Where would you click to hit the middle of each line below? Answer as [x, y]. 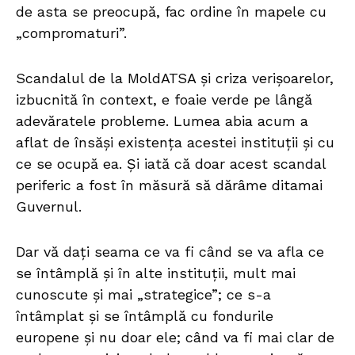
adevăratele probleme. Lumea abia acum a [162, 121]
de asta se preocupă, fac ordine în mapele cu [171, 12]
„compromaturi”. [71, 33]
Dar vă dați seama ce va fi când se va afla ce [170, 252]
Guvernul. [49, 207]
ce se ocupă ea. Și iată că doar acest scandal [171, 164]
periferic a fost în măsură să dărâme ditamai [169, 185]
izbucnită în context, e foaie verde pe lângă [164, 100]
